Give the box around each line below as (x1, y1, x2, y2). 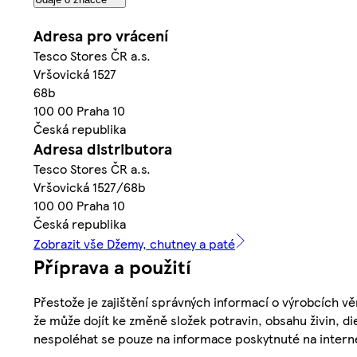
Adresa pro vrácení (33, 25, 168, 47)
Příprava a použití (33, 253, 191, 280)
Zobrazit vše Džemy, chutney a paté (33, 234, 235, 253)
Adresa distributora (33, 138, 172, 160)
